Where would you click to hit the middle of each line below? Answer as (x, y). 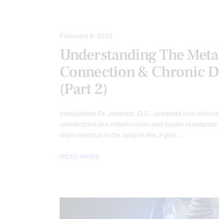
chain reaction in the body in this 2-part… (121, 135)
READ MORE (80, 157)
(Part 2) (83, 89)
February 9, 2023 (86, 36)
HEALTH (86, 14)
